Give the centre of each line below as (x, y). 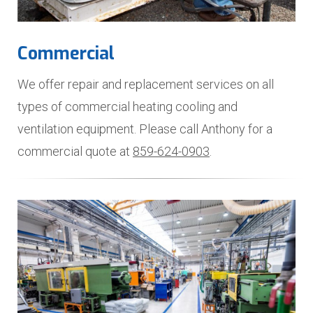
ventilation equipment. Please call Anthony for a (145, 129)
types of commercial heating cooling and (128, 107)
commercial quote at (75, 151)
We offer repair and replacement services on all (146, 84)
